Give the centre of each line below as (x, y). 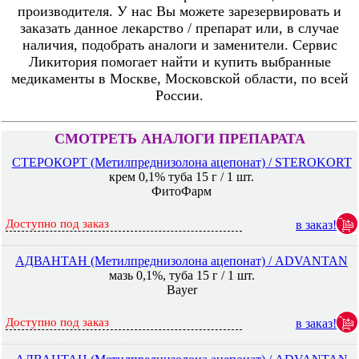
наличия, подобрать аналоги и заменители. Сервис (179, 45)
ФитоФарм (182, 191)
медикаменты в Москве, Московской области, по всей (179, 79)
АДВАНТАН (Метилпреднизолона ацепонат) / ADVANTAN (182, 261)
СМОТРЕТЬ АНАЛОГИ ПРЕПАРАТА (179, 139)
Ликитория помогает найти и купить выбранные (179, 62)
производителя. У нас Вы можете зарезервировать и (179, 11)
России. (179, 95)
